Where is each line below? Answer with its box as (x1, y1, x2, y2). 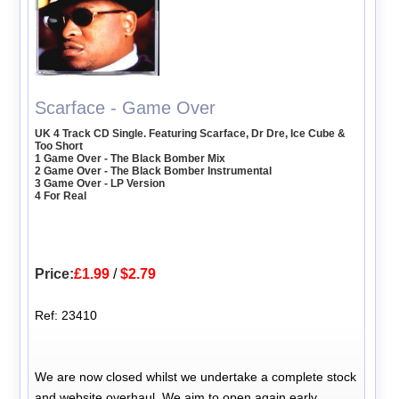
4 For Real (35, 189, 87, 202)
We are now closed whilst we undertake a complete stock (35, 369, 357, 384)
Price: (35, 265, 75, 281)
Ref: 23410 (35, 307, 98, 322)
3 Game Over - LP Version (35, 176, 166, 190)
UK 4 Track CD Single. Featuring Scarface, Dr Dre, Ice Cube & (35, 126, 346, 140)
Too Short (35, 139, 84, 152)
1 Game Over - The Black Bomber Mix (35, 151, 226, 165)
